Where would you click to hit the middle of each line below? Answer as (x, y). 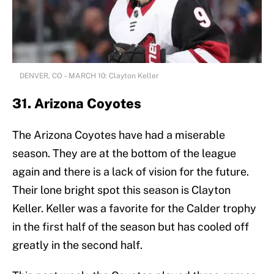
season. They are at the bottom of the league (124, 154)
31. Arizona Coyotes (77, 104)
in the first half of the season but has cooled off (131, 227)
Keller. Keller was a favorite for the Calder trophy (134, 209)
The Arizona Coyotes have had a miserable (119, 135)
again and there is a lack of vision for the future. (131, 172)
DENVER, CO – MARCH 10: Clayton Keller (89, 76)
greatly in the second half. (77, 245)
